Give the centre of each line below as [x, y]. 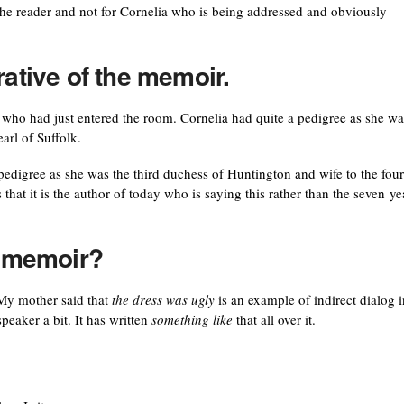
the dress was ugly [163, 299]
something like [193, 319]
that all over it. [275, 319]
